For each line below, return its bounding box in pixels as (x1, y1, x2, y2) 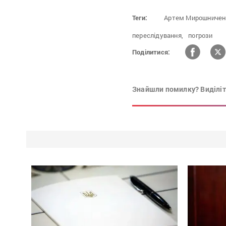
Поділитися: (132, 47, 171, 56)
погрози (188, 31, 213, 40)
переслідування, (132, 31, 183, 40)
